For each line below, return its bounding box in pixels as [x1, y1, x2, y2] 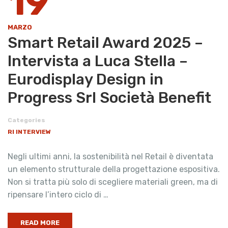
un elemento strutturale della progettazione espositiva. [8, 164, 220, 174]
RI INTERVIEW [8, 128, 51, 135]
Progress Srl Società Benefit [8, 89, 211, 107]
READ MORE [20, 219, 60, 226]
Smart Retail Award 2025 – [8, 34, 203, 52]
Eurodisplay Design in [8, 70, 163, 89]
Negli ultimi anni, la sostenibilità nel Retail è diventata [8, 152, 213, 161]
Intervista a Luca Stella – [8, 52, 188, 70]
